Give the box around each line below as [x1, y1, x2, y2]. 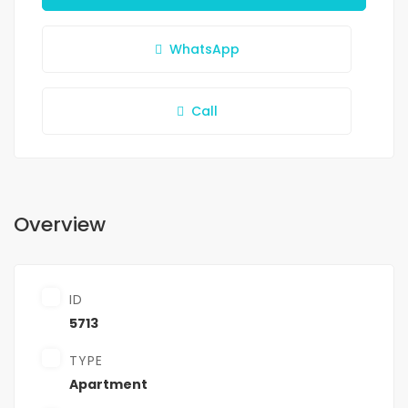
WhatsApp [168, 40, 240, 59]
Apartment [69, 375, 148, 394]
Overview [14, 210, 106, 240]
